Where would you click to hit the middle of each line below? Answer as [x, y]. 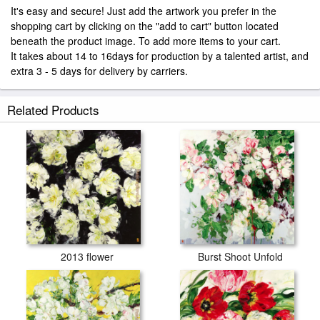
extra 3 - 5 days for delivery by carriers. [99, 71]
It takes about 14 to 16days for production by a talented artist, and [160, 56]
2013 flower [87, 256]
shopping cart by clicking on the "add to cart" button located [145, 26]
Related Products [53, 110]
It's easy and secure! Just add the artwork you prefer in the [144, 11]
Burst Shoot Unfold [240, 256]
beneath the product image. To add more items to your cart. [146, 41]
